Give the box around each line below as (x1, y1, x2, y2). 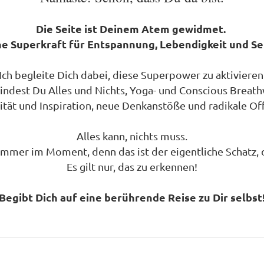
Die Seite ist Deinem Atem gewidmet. (36, 22, 228, 35)
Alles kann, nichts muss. (77, 130, 187, 142)
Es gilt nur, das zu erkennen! (67, 160, 197, 173)
